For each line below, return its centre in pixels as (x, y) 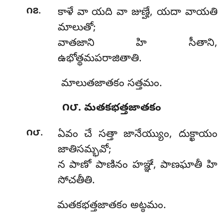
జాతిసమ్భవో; (84, 151)
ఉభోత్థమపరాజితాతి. (100, 59)
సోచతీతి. (76, 181)
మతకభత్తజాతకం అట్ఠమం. (111, 206)
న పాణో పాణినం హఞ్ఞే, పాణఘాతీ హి (137, 166)
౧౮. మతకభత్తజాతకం (111, 109)
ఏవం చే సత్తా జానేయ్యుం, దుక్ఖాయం (137, 135)
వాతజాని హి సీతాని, (137, 44)
